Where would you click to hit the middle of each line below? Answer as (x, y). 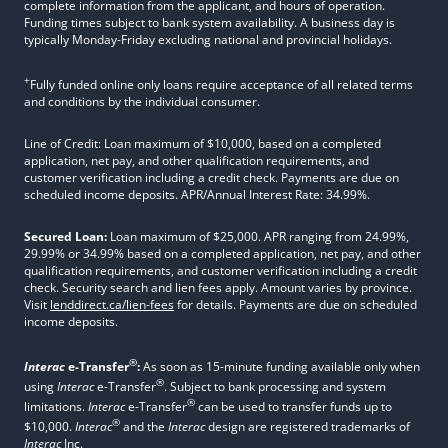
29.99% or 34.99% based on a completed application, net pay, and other (222, 253)
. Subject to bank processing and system (275, 386)
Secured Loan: (65, 236)
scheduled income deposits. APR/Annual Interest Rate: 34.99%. (197, 194)
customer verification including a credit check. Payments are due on (211, 177)
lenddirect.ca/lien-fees (112, 304)
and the (144, 426)
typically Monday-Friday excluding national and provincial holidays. (208, 39)
